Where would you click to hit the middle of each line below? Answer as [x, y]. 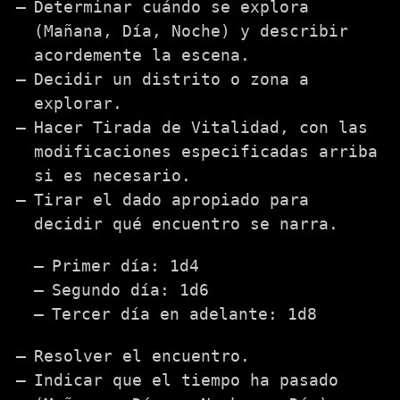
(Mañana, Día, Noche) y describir [191, 31]
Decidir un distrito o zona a [171, 79]
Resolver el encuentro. [142, 356]
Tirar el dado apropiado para [171, 200]
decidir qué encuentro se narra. [186, 224]
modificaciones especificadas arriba [206, 151]
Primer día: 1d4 [125, 266]
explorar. [78, 103]
